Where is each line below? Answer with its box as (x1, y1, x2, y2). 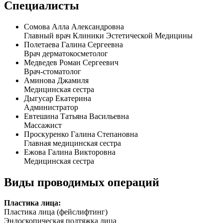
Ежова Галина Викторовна (24, 147, 115, 156)
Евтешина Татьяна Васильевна (24, 111, 129, 120)
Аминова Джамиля (24, 76, 89, 85)
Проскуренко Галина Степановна (24, 129, 138, 138)
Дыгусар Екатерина (24, 94, 91, 103)
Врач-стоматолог (24, 67, 81, 76)
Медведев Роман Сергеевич (24, 58, 118, 67)
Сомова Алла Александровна (24, 22, 124, 31)
